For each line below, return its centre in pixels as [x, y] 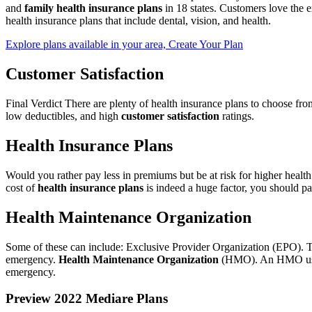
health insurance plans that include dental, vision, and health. [138, 21]
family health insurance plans [93, 8]
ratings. [237, 116]
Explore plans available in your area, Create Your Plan [124, 45]
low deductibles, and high [63, 116]
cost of [22, 187]
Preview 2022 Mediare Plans [87, 299]
